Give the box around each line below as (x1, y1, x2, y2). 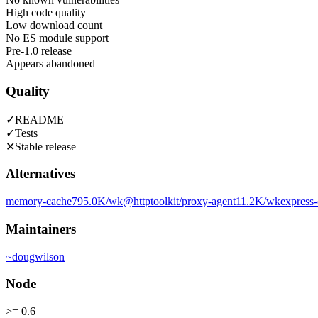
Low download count (6, 19, 102, 32)
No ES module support (6, 32, 109, 45)
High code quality (6, 6, 86, 19)
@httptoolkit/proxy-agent (123, 195, 236, 208)
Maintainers (6, 221, 76, 236)
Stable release (15, 140, 76, 153)
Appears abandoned (6, 57, 95, 70)
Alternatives (6, 166, 75, 182)
